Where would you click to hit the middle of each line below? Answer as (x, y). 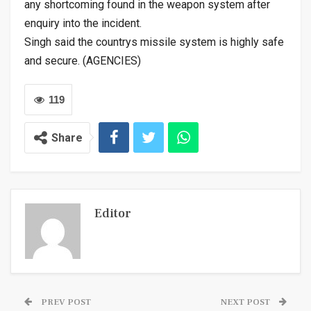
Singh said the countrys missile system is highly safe (154, 42)
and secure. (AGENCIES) (83, 60)
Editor (113, 213)
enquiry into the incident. (83, 23)
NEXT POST (246, 302)
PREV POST (65, 302)
